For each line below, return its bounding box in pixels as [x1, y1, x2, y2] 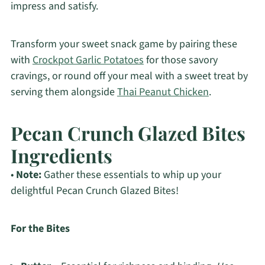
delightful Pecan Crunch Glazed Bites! [10, 183, 179, 199]
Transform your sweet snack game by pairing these [10, 37, 237, 52]
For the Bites [10, 221, 70, 237]
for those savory [143, 53, 218, 68]
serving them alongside [10, 85, 117, 100]
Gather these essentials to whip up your [41, 167, 221, 183]
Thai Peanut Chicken [117, 85, 209, 100]
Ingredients [10, 143, 112, 169]
